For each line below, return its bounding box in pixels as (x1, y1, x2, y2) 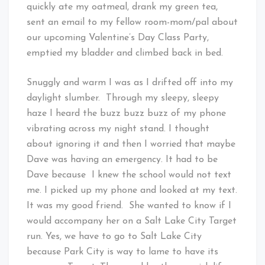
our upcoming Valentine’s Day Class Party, (27, 33, 209, 43)
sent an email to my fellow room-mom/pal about (27, 17, 238, 27)
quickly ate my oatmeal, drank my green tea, (27, 2, 218, 12)
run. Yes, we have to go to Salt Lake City (27, 231, 202, 241)
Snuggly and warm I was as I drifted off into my (27, 77, 233, 88)
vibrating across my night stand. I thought (27, 124, 209, 134)
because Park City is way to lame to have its (27, 247, 218, 257)
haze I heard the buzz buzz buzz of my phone (27, 108, 226, 118)
